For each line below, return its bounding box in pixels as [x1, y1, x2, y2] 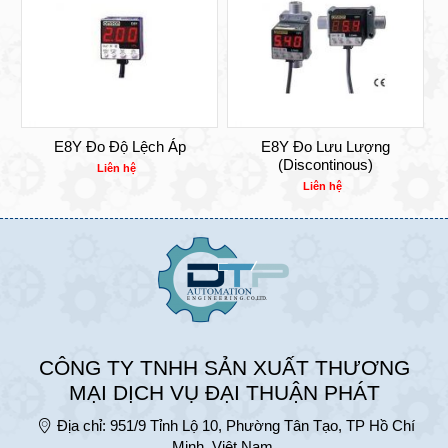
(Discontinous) [278, 155, 373, 173]
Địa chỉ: [56, 417, 106, 434]
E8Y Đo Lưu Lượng [261, 137, 390, 155]
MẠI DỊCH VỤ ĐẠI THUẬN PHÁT [68, 381, 380, 404]
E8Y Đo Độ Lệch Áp [53, 137, 186, 155]
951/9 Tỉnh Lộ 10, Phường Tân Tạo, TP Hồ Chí [105, 417, 415, 434]
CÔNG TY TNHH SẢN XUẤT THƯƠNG [38, 356, 410, 379]
